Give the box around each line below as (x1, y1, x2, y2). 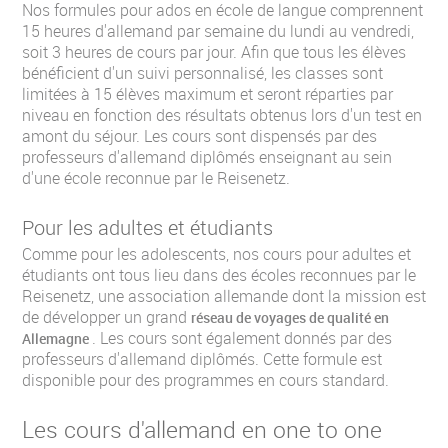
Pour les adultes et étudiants (22, 214, 273, 241)
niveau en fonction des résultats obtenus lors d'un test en (22, 104, 422, 126)
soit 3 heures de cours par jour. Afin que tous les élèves (22, 41, 406, 63)
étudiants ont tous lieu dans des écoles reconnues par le (22, 264, 416, 286)
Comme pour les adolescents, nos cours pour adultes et (22, 243, 411, 265)
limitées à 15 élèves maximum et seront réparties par (22, 83, 393, 105)
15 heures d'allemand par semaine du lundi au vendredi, (22, 20, 414, 42)
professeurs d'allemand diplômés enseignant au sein (22, 146, 392, 168)
